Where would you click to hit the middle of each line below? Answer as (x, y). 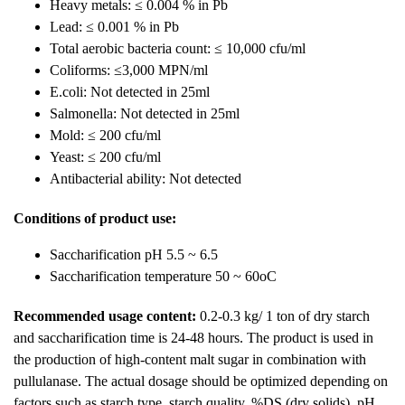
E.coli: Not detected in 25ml (130, 92)
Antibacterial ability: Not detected (146, 179)
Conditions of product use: (95, 218)
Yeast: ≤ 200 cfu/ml (105, 157)
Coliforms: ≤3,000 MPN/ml (129, 70)
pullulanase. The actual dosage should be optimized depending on (201, 381)
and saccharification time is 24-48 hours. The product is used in (193, 338)
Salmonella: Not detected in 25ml (145, 113)
